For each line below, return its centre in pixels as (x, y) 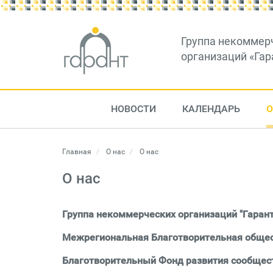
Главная (77, 152)
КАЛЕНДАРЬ (211, 109)
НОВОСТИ (133, 109)
